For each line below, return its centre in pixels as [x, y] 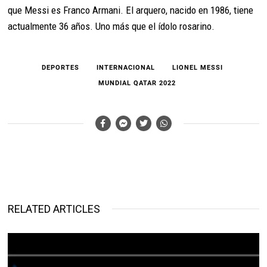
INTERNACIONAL [126, 67]
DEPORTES [61, 67]
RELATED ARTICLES [54, 209]
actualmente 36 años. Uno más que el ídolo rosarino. [111, 26]
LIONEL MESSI [198, 67]
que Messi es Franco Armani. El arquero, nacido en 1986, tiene [131, 10]
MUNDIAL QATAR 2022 [137, 83]
